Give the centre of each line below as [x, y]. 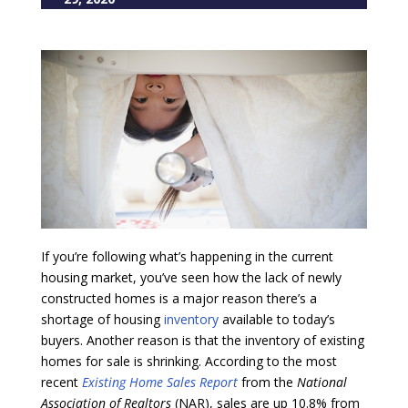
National [321, 382]
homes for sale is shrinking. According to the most [189, 361]
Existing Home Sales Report [159, 382]
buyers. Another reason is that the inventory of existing [202, 340]
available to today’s [276, 319]
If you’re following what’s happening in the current [187, 256]
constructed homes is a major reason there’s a [178, 298]
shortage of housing [102, 319]
